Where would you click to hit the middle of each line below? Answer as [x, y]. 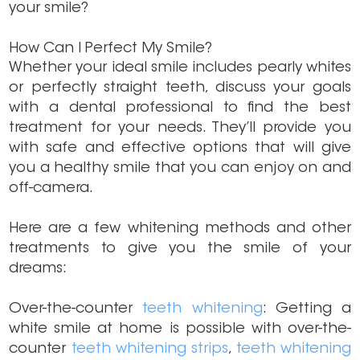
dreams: [38, 270]
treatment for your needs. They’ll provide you [180, 129]
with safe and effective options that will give [180, 149]
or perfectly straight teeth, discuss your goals [180, 89]
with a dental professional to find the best [180, 109]
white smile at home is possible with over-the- [180, 330]
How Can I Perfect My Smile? [111, 49]
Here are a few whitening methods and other [180, 229]
